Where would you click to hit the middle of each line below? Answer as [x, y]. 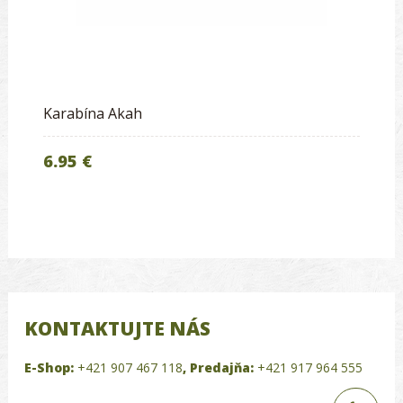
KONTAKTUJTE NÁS [117, 328]
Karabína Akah [93, 113]
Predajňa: [222, 367]
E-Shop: [49, 367]
